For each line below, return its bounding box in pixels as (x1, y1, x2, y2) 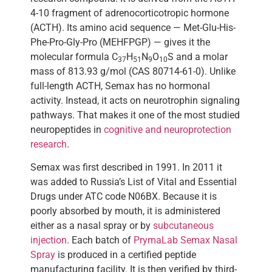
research (30, 138, 67, 150)
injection (30, 234, 67, 246)
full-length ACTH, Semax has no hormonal (30, 80, 210, 92)
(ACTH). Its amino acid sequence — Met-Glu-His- (30, 22, 236, 33)
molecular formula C (30, 51, 118, 63)
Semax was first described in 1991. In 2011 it (30, 161, 222, 174)
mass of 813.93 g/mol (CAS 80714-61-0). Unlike (30, 66, 236, 77)
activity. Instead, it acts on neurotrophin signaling (30, 95, 240, 106)
